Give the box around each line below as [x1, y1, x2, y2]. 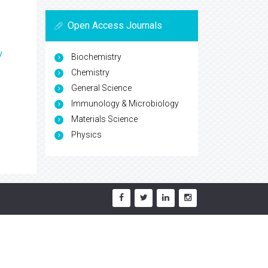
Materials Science [71, 114, 138, 124]
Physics [71, 129, 102, 139]
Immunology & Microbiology [71, 98, 179, 108]
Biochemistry [71, 51, 121, 62]
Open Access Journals [68, 19, 162, 31]
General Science [71, 83, 132, 93]
